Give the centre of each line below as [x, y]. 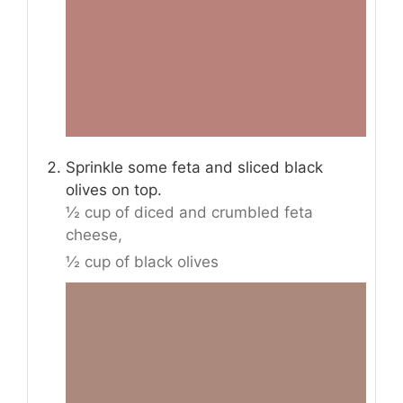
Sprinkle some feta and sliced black [194, 167]
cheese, [94, 234]
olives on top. [114, 189]
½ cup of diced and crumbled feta [189, 212]
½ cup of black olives [142, 261]
